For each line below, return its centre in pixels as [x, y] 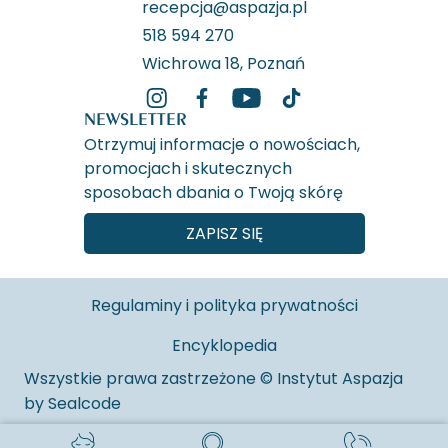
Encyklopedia [224, 346]
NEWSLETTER [135, 119]
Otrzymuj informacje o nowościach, [221, 145]
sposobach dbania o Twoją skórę [213, 193]
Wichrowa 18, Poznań [223, 64]
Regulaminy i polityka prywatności [224, 306]
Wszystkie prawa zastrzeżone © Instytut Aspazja [213, 379]
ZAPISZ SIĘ [224, 234]
